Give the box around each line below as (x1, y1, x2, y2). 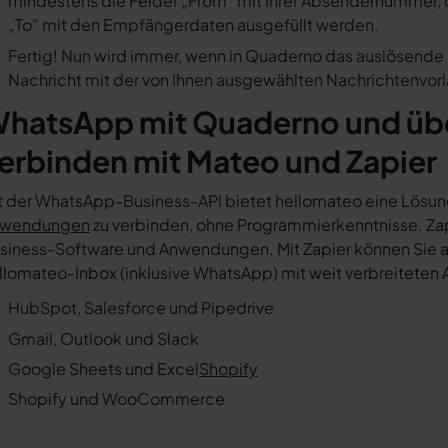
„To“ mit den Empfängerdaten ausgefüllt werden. (8, 14, 379, 36)
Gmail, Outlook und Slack (8, 327, 199, 349)
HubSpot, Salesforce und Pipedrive (8, 297, 274, 319)
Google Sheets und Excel (8, 357, 199, 379)
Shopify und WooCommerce (8, 388, 225, 410)
